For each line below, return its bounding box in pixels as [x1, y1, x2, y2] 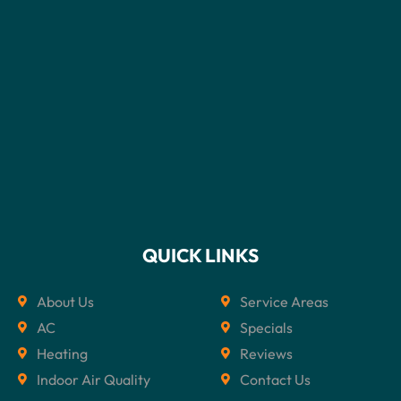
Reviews [240, 344, 294, 363]
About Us [37, 292, 95, 311]
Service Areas [240, 292, 329, 311]
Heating [37, 344, 89, 363]
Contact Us [240, 370, 311, 388]
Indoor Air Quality [37, 370, 151, 388]
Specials [240, 318, 294, 337]
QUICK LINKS [142, 243, 259, 267]
